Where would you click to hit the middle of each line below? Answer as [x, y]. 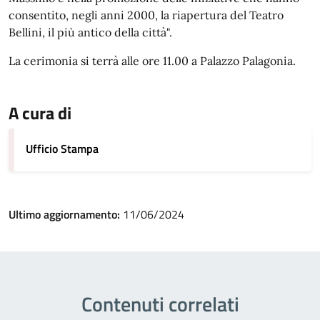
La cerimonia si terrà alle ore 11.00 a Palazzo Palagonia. [154, 61]
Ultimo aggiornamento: [66, 214]
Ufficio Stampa [62, 149]
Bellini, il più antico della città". [90, 32]
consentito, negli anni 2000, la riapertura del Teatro [146, 15]
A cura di [40, 113]
